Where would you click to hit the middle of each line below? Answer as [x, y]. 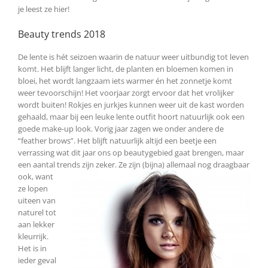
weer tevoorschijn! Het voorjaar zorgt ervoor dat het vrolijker [126, 92]
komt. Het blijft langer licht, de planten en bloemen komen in [126, 68]
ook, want [36, 176]
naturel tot [37, 212]
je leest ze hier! [44, 9]
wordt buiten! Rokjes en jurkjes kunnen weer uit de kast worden [131, 104]
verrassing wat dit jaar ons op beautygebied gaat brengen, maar [131, 152]
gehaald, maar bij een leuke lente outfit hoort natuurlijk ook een [131, 116]
